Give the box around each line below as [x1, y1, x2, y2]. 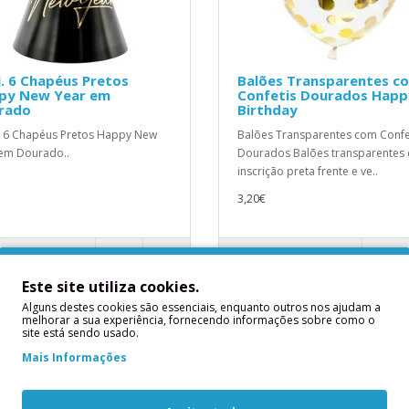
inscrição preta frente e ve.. [237, 163, 378, 179]
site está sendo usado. [22, 324, 139, 341]
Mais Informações [22, 349, 127, 365]
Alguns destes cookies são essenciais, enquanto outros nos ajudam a [22, 299, 381, 315]
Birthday [237, 100, 298, 119]
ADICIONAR [251, 248, 315, 264]
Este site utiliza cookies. [22, 276, 199, 297]
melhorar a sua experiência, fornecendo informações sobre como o [22, 311, 375, 328]
